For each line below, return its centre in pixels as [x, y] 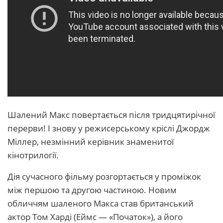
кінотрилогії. [33, 155]
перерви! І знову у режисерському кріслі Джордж [109, 128]
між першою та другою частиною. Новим [92, 190]
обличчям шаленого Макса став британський [101, 204]
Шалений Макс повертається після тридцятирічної [111, 115]
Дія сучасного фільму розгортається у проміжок [104, 177]
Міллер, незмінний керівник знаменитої [91, 142]
